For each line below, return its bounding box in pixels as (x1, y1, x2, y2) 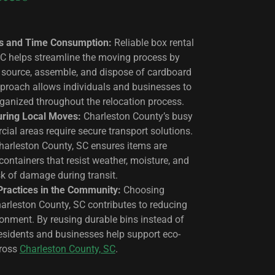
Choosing (120, 184, 165, 196)
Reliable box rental (111, 37, 194, 49)
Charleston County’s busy (80, 110, 193, 123)
